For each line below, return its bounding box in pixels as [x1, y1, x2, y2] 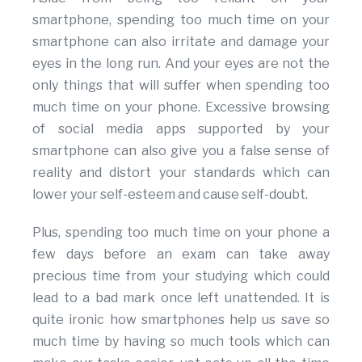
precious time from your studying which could [32, 268, 330, 284]
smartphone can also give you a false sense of [32, 143, 330, 159]
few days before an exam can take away [32, 246, 330, 263]
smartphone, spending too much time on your [32, 12, 330, 28]
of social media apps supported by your [32, 121, 330, 137]
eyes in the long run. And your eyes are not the [32, 56, 330, 72]
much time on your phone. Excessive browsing [32, 99, 330, 116]
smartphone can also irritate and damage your [32, 34, 330, 50]
